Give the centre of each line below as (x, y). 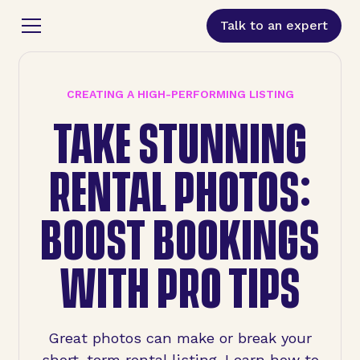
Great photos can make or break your (180, 338)
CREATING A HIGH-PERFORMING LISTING (180, 94)
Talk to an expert (274, 25)
